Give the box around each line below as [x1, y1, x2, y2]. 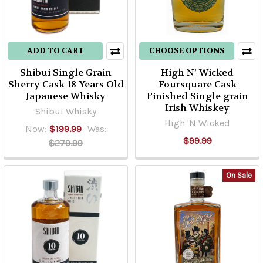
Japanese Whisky [26, 90, 106, 102]
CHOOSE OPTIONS [149, 46, 225, 56]
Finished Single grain [146, 90, 248, 102]
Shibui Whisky [35, 106, 96, 117]
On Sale [226, 171, 252, 180]
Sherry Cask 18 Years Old [8, 78, 124, 90]
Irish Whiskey [165, 102, 230, 114]
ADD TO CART [26, 46, 84, 56]
